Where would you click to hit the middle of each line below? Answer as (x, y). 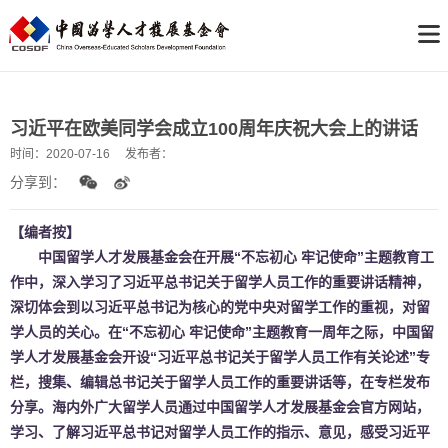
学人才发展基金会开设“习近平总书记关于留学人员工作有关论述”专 (220, 356)
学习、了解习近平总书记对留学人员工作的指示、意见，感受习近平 (220, 431)
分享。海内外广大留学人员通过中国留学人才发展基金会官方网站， (220, 406)
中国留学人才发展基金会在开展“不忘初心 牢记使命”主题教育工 (222, 256)
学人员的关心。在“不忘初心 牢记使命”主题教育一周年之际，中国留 (222, 331)
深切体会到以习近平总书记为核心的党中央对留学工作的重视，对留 (220, 306)
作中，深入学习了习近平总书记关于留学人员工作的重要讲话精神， (220, 281)
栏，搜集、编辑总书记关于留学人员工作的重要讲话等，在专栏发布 (220, 381)
